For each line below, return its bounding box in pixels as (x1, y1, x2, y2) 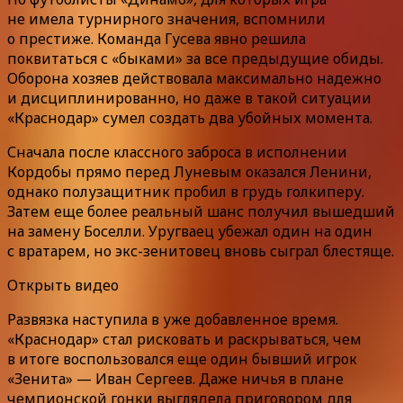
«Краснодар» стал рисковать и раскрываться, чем (7, 328, 362, 349)
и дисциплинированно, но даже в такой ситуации (7, 87, 372, 108)
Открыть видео (7, 274, 119, 295)
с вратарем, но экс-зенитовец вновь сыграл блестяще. (7, 240, 394, 261)
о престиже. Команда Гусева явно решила (7, 28, 306, 49)
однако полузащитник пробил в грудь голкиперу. (7, 181, 364, 201)
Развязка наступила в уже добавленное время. (7, 309, 338, 329)
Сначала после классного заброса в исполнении (7, 141, 347, 162)
